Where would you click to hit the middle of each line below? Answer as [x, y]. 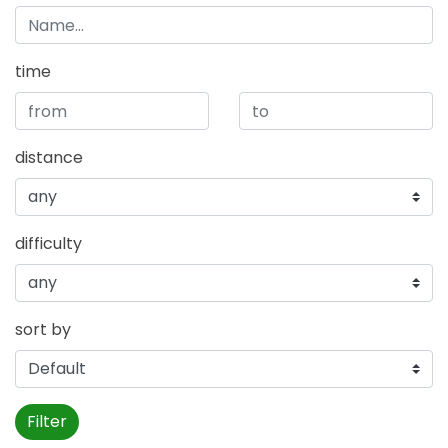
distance [49, 158]
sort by [43, 330]
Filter [47, 422]
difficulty [48, 244]
